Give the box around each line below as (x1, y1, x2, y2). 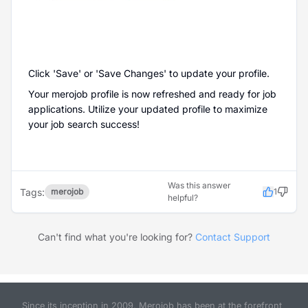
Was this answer (167, 180, 231, 190)
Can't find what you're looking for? (38, 231, 192, 243)
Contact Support (195, 231, 270, 243)
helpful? (167, 192, 198, 203)
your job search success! (28, 118, 140, 130)
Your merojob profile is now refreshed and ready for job (28, 88, 276, 100)
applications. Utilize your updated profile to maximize (28, 103, 267, 115)
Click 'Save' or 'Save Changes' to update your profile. (28, 67, 269, 79)
